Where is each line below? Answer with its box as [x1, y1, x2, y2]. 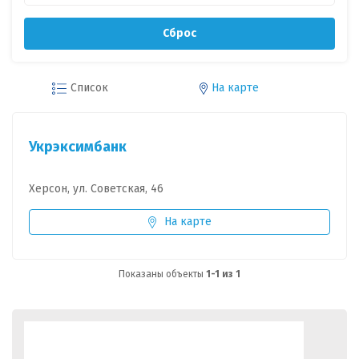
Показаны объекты [119, 268, 206, 280]
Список [71, 81, 108, 95]
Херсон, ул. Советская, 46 [29, 182, 163, 196]
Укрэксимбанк [29, 138, 127, 155]
